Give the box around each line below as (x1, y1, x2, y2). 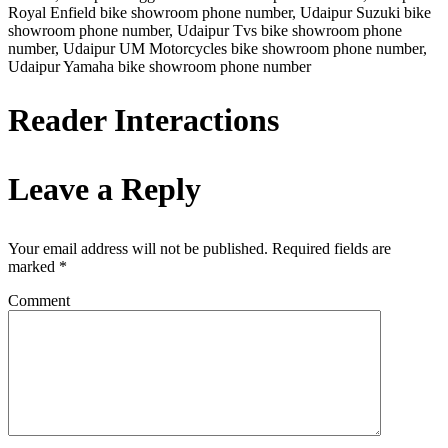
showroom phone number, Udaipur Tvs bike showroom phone (8, 21, 402, 39)
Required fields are (268, 240, 391, 258)
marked (8, 258, 59, 276)
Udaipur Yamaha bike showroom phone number (8, 57, 311, 75)
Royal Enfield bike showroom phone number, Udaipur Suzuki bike (8, 3, 431, 21)
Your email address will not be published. (8, 240, 268, 258)
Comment (8, 292, 70, 310)
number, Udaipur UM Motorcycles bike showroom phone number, (8, 39, 427, 57)
